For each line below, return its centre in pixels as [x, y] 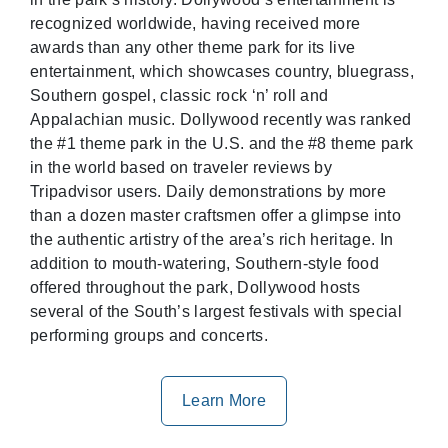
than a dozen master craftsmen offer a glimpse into [216, 215]
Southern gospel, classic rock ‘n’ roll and [179, 95]
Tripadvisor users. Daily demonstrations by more [208, 191]
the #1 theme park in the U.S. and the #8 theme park [222, 143]
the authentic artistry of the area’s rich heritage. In [212, 239]
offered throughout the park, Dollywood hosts [195, 287]
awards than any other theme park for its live [193, 47]
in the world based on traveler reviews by [181, 167]
